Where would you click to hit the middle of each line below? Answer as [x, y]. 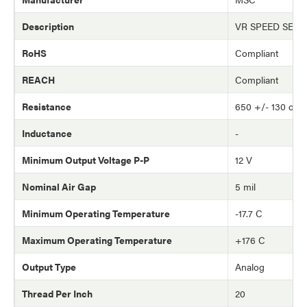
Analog [250, 266]
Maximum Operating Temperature [97, 240]
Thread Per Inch [57, 293]
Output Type [49, 266]
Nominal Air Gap [59, 186]
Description [48, 26]
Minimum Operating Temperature [96, 213]
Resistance [47, 106]
